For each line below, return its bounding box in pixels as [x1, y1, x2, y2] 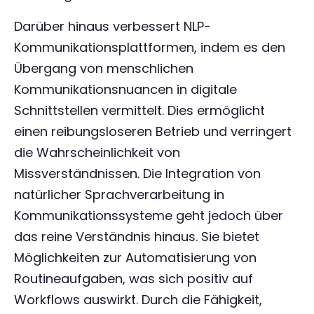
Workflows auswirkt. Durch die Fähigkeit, [14, 291, 262, 308]
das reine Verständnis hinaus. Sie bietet [14, 228, 259, 245]
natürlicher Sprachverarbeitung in [14, 186, 224, 203]
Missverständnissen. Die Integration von [14, 165, 261, 182]
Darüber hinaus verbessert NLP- [14, 18, 211, 35]
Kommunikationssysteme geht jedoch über [14, 207, 283, 224]
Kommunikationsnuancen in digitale [14, 81, 237, 98]
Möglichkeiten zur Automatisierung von [14, 249, 257, 266]
